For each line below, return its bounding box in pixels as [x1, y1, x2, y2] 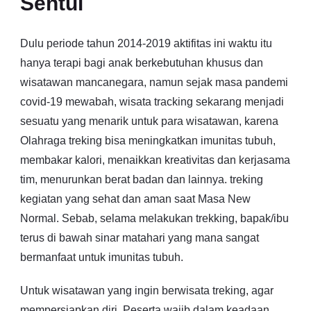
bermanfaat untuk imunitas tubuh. [20, 251, 183, 263]
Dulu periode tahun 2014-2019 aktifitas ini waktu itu [20, 37, 272, 49]
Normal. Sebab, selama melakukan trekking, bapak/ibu [20, 212, 289, 224]
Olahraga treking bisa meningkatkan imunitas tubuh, [20, 135, 276, 146]
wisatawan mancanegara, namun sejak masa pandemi [20, 76, 288, 88]
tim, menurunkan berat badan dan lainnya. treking [20, 174, 263, 185]
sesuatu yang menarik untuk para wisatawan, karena [20, 115, 278, 127]
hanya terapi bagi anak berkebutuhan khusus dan [20, 57, 263, 69]
